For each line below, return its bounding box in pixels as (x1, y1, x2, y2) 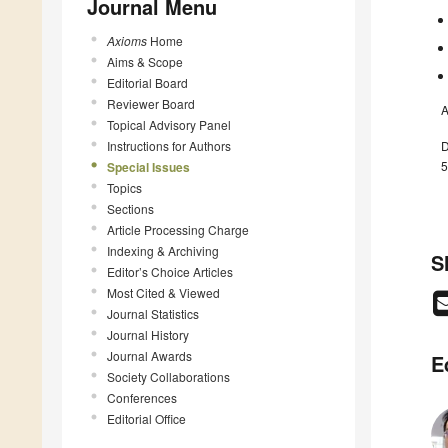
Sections (107, 199, 154, 217)
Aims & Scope (107, 52, 183, 70)
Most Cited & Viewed (107, 283, 220, 301)
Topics (107, 178, 142, 196)
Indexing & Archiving (107, 241, 219, 259)
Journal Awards (107, 346, 192, 364)
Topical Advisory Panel (107, 115, 231, 133)
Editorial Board (107, 73, 188, 91)
